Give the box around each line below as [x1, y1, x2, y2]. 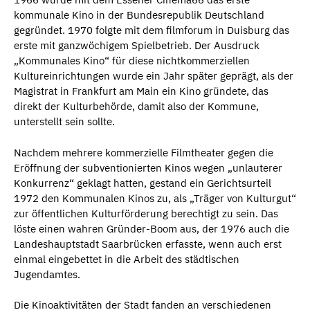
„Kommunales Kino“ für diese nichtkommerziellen [14, 54, 250, 68]
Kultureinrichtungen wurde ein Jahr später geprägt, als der [14, 69, 293, 83]
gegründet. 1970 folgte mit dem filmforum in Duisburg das [14, 24, 289, 37]
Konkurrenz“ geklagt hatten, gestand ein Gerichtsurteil [14, 176, 271, 190]
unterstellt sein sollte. [14, 115, 115, 129]
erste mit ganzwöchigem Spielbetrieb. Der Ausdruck [14, 39, 259, 53]
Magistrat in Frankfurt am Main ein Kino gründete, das [14, 84, 268, 98]
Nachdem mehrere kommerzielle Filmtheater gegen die [14, 145, 273, 159]
